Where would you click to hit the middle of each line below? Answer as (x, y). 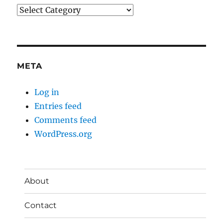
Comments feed (66, 120)
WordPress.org (63, 134)
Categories (38, 9)
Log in (47, 92)
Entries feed (58, 106)
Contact (41, 206)
